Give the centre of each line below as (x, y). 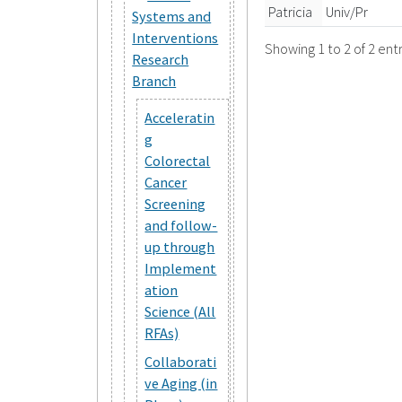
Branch (154, 80)
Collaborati (181, 361)
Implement (181, 268)
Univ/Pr (347, 11)
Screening (175, 203)
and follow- (181, 225)
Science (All (180, 311)
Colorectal (178, 160)
